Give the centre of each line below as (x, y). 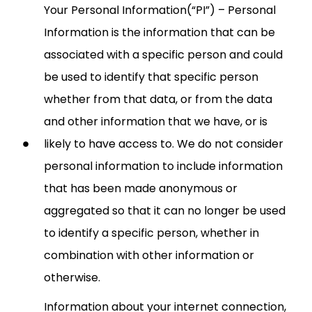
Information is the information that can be (159, 32)
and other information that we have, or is (156, 121)
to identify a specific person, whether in (151, 233)
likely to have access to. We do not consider (164, 143)
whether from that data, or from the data (158, 99)
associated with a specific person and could (163, 54)
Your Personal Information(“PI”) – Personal (160, 10)
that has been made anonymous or (141, 188)
